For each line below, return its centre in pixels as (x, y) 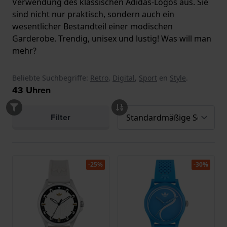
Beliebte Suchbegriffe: (50, 78)
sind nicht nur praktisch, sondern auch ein (93, 14)
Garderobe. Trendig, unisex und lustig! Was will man (112, 39)
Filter (61, 118)
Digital (124, 78)
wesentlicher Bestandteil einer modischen (92, 27)
